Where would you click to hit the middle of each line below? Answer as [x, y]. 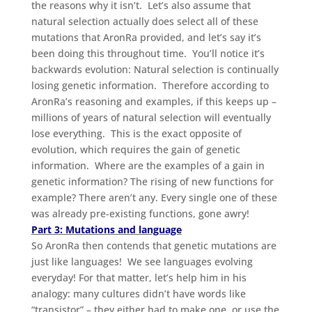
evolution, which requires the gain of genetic [135, 149]
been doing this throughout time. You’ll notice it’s [148, 53]
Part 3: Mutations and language [106, 229]
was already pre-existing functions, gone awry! [140, 213]
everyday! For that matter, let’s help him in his [139, 277]
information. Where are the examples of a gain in [148, 165]
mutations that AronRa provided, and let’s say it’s [146, 37]
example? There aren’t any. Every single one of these [154, 197]
